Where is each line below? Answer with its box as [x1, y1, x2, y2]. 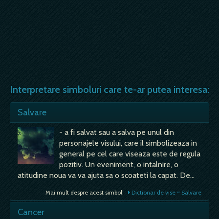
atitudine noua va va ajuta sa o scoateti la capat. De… [18, 170, 195, 180]
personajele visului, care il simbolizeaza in [59, 138, 197, 148]
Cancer [18, 206, 44, 218]
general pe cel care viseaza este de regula [59, 149, 200, 158]
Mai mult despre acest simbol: [45, 188, 128, 196]
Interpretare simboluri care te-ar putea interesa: [10, 83, 209, 95]
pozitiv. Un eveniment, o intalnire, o [59, 159, 178, 169]
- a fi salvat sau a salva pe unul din [59, 127, 174, 137]
